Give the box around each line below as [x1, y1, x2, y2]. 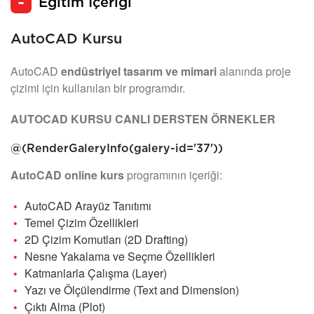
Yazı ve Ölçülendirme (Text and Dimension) [25, 282, 239, 299]
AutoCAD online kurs [11, 167, 127, 184]
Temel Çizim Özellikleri [25, 214, 139, 231]
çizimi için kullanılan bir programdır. [11, 80, 188, 97]
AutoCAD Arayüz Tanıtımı [25, 198, 151, 214]
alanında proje [217, 63, 291, 80]
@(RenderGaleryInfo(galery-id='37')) [11, 143, 223, 155]
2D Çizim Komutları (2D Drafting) [25, 231, 188, 248]
